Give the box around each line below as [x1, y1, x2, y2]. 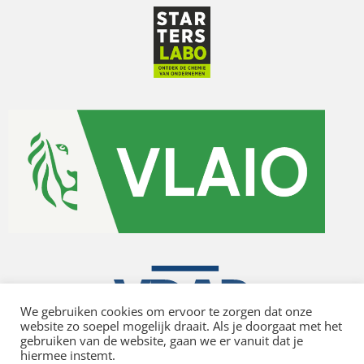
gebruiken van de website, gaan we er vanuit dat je [20, 332, 303, 349]
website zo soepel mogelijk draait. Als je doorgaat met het [20, 318, 342, 334]
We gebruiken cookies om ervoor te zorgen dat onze [20, 303, 312, 319]
